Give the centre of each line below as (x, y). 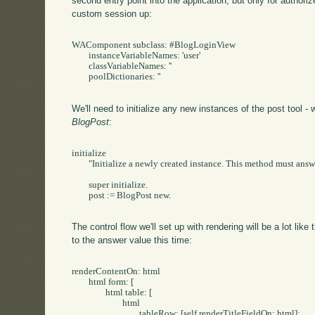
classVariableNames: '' (81, 66)
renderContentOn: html (116, 272)
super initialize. (81, 185)
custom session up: (112, 14)
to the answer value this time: (132, 240)
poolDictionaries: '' (81, 76)
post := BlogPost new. (81, 195)
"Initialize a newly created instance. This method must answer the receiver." (81, 163)
